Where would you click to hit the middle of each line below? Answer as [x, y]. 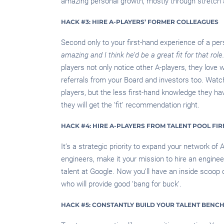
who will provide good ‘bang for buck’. [121, 184]
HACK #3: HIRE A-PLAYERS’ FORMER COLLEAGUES [140, 21]
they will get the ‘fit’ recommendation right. [130, 105]
